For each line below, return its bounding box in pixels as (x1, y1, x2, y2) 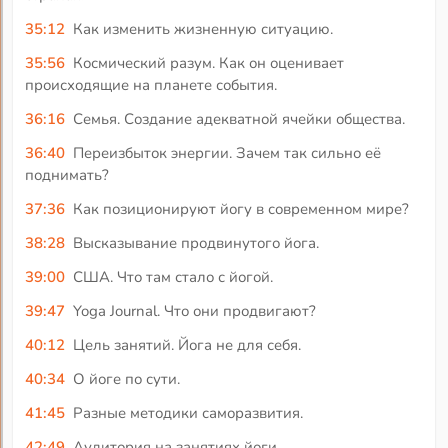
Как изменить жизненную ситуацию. (72, 18, 333, 39)
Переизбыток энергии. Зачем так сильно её (72, 142, 381, 163)
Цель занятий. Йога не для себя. (72, 334, 301, 355)
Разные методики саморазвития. (72, 402, 303, 423)
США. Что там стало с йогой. (72, 266, 273, 287)
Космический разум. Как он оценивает (72, 52, 344, 73)
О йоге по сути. (72, 368, 180, 389)
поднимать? (25, 164, 110, 185)
